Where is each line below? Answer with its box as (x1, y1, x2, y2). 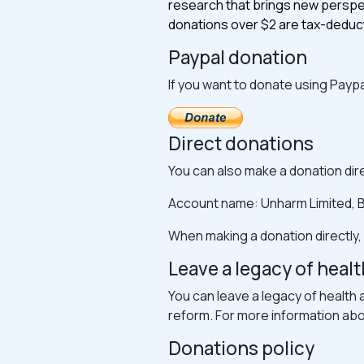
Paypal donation (168, 45, 307, 70)
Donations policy (168, 336, 314, 361)
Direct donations (168, 131, 314, 156)
